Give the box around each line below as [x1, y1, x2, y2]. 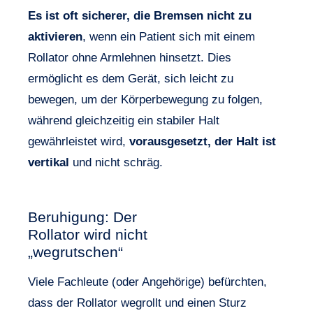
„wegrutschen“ [28, 243, 123, 260]
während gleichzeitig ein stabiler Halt [28, 113, 219, 127]
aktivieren [28, 29, 82, 43]
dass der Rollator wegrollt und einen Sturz [28, 296, 247, 310]
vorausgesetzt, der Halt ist [129, 134, 276, 148]
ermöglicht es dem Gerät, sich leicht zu [28, 71, 233, 85]
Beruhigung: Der [28, 208, 137, 225]
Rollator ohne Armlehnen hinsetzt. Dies [28, 50, 231, 64]
